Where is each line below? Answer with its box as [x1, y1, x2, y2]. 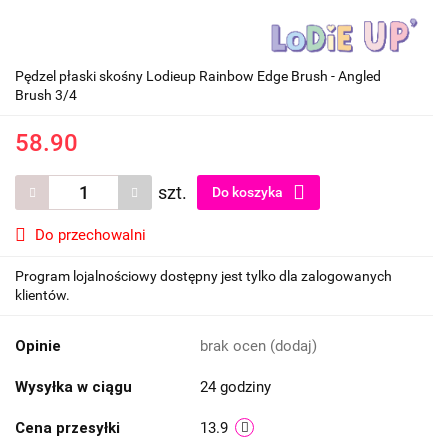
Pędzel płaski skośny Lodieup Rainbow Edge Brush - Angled [15, 68, 381, 85]
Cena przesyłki [15, 419, 120, 438]
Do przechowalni [35, 226, 146, 245]
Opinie [15, 337, 61, 356]
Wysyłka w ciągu [15, 378, 132, 397]
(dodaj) [270, 337, 317, 356]
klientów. [15, 287, 70, 304]
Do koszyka [212, 184, 286, 201]
